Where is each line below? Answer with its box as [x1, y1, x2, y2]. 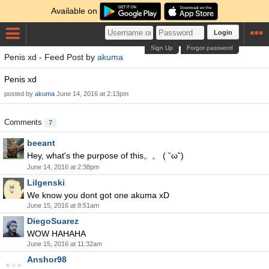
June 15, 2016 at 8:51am [27, 202, 99, 209]
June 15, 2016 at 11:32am [27, 240, 102, 247]
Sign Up [151, 44, 174, 51]
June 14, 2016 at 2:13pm [56, 90, 128, 97]
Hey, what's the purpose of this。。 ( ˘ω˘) [27, 151, 184, 160]
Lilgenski [27, 178, 65, 187]
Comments [4, 118, 44, 127]
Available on [51, 6, 100, 16]
